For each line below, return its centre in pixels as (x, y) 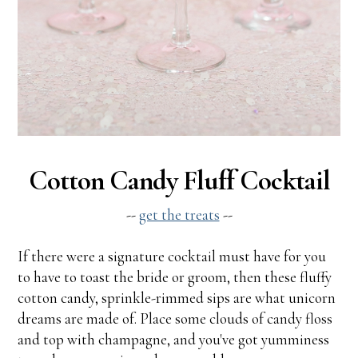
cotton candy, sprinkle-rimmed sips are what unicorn (177, 298)
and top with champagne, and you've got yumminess (174, 340)
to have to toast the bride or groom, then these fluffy (175, 277)
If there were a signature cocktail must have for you (172, 257)
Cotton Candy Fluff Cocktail (179, 181)
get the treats (179, 215)
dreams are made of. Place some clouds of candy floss (175, 319)
